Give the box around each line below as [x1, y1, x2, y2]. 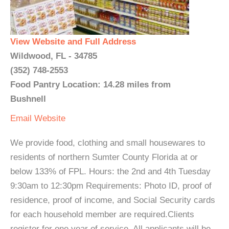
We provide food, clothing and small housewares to [10, 138, 205, 148]
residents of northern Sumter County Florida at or [10, 152, 198, 162]
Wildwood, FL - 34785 [10, 51, 97, 61]
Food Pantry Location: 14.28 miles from [10, 80, 171, 89]
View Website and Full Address [10, 37, 136, 47]
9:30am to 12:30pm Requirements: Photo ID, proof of [10, 181, 212, 191]
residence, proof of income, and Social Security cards [10, 195, 215, 205]
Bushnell [10, 94, 46, 104]
